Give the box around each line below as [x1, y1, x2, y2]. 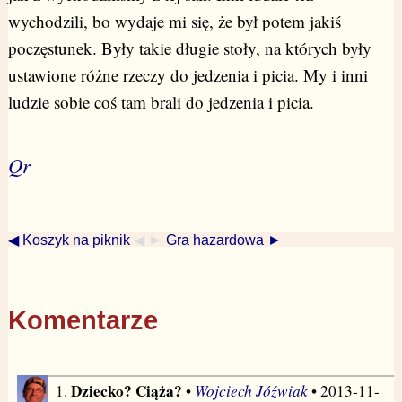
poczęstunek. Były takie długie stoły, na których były [7, 37, 371, 60]
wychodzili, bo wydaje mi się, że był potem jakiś [7, 10, 341, 33]
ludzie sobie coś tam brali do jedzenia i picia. [7, 91, 314, 114]
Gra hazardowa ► [165, 232, 282, 249]
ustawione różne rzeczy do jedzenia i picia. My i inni [7, 64, 368, 87]
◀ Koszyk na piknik [7, 232, 130, 249]
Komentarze [7, 305, 158, 335]
